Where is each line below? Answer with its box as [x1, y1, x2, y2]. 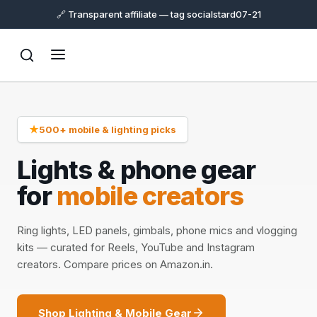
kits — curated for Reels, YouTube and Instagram [17, 241, 255, 254]
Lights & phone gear [17, 154, 256, 185]
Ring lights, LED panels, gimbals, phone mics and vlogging [17, 224, 297, 237]
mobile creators [57, 180, 244, 212]
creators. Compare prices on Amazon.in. [17, 258, 213, 271]
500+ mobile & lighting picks [39, 124, 176, 135]
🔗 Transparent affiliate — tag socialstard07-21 [56, 8, 261, 20]
